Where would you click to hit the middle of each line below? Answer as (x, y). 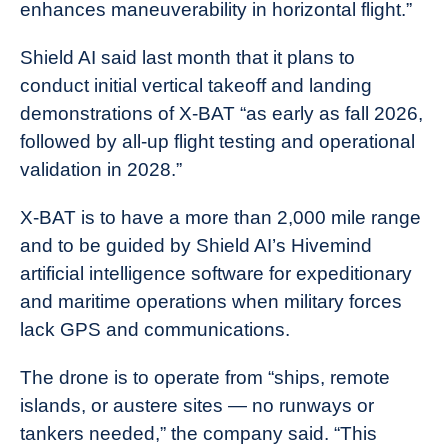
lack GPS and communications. (155, 329)
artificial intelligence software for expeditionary (216, 273)
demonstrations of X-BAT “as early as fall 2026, (221, 113)
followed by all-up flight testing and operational (217, 141)
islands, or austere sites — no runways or (197, 405)
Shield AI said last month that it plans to (187, 57)
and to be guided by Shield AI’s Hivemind (196, 245)
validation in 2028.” (101, 169)
